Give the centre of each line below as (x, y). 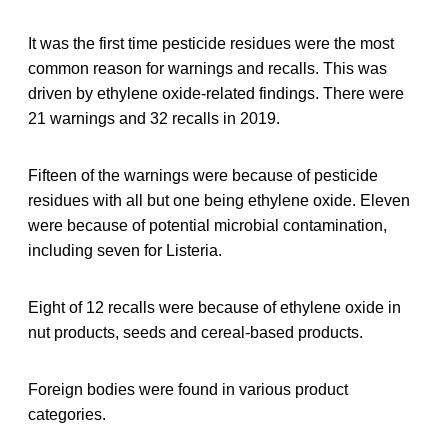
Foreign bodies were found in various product (188, 389)
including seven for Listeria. (125, 250)
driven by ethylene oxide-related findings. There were (216, 93)
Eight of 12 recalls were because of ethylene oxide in (214, 307)
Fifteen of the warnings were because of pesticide (203, 175)
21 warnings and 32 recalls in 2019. (154, 118)
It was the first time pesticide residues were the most (211, 43)
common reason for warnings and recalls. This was (207, 68)
